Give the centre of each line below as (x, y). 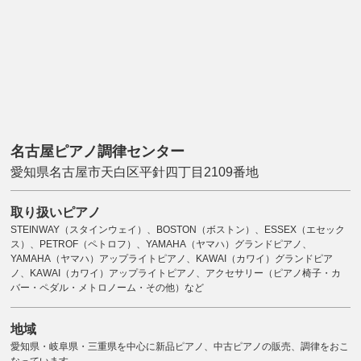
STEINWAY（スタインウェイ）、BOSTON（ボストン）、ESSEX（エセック (178, 229)
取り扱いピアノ (56, 212)
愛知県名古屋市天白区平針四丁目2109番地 (135, 172)
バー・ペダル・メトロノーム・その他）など (108, 287)
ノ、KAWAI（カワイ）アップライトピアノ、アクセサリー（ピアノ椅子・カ (176, 273)
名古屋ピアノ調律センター (98, 151)
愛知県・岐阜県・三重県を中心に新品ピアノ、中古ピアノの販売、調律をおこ (180, 346)
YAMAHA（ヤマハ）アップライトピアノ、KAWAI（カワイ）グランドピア (172, 258)
